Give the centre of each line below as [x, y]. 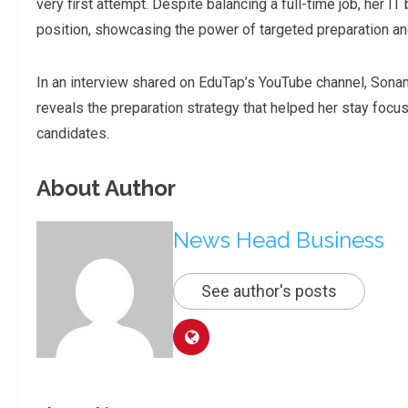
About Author [106, 189]
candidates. [75, 134]
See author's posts [269, 291]
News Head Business [279, 240]
